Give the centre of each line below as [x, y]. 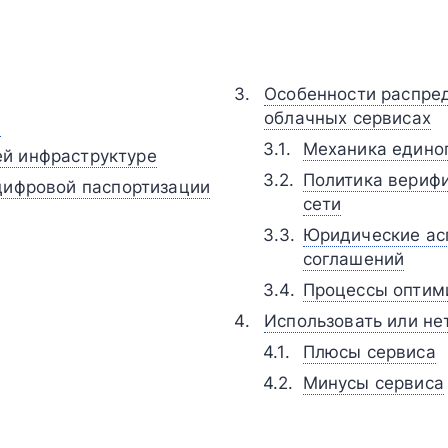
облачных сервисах [347, 117]
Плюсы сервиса [369, 351]
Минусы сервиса [373, 382]
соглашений [353, 258]
